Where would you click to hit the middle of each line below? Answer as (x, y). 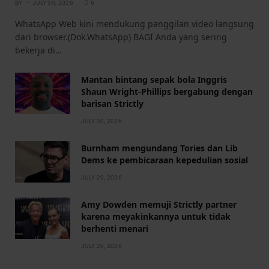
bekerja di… (38, 50)
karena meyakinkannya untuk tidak (156, 216)
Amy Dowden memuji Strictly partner (159, 204)
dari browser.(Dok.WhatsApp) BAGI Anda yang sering (121, 37)
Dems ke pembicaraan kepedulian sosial (165, 160)
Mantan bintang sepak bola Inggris (154, 79)
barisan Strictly (112, 103)
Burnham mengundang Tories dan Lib (159, 148)
